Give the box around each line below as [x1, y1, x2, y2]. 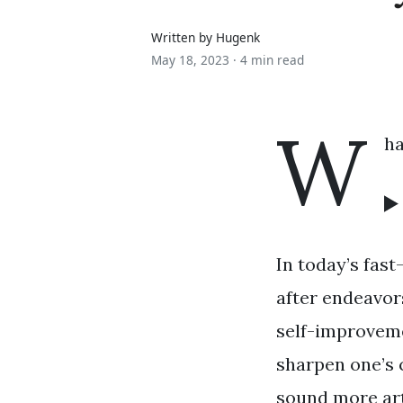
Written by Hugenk [151, 28, 260, 46]
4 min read [240, 50, 304, 68]
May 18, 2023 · [151, 50, 240, 68]
